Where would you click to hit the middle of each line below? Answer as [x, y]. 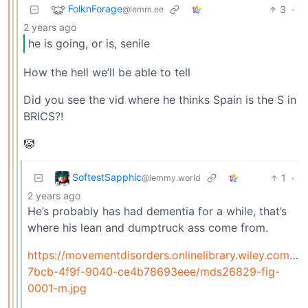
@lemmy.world [171, 178]
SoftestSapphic [107, 177]
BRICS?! [43, 116]
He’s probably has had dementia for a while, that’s [157, 211]
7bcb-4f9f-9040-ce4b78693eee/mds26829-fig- [154, 271]
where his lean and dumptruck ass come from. [148, 227]
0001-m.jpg [57, 288]
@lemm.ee [143, 9]
